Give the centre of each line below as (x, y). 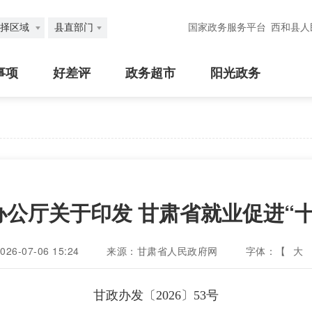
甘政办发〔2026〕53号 (156, 295)
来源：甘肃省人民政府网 (162, 251)
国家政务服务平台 (227, 28)
